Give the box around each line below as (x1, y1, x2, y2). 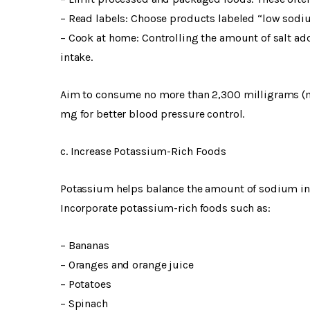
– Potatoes (60, 277, 111, 291)
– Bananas (60, 239, 109, 253)
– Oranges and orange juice (60, 258, 194, 272)
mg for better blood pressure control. (60, 107, 245, 121)
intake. (60, 51, 93, 64)
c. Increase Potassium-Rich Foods (60, 145, 226, 158)
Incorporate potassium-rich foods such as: (60, 201, 271, 215)
